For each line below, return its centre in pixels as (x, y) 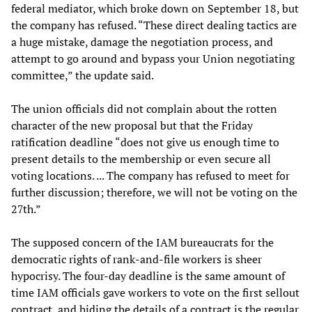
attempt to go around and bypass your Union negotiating (153, 59)
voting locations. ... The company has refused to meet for (150, 176)
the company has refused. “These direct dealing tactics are (154, 25)
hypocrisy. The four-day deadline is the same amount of (148, 276)
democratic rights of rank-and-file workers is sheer (136, 259)
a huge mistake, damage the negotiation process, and (142, 42)
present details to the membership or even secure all (141, 159)
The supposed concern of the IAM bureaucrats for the (142, 243)
